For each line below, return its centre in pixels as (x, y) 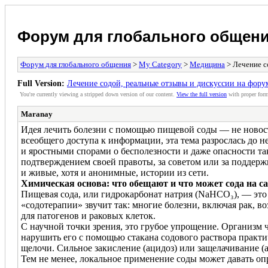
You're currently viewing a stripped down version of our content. (98, 94)
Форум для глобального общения (76, 64)
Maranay (37, 114)
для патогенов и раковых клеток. (88, 215)
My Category (160, 64)
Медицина (207, 64)
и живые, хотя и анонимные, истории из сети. (115, 172)
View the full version (202, 94)
